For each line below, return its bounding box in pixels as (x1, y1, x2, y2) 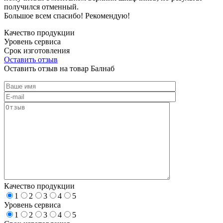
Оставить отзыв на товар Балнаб (4, 64, 114, 73)
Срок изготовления (4, 46, 70, 55)
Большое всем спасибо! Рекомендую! (4, 11, 130, 20)
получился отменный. (4, 2, 79, 11)
